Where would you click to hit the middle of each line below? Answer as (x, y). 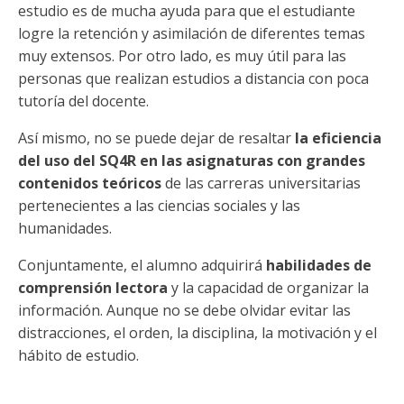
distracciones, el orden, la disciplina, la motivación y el (197, 333)
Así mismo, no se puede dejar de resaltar (155, 138)
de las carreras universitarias (261, 183)
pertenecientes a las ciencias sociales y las (159, 206)
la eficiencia (336, 138)
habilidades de (319, 265)
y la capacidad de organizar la (268, 288)
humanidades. (65, 228)
